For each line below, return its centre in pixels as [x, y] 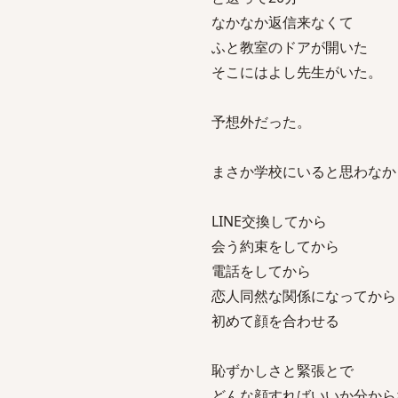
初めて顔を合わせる [275, 321]
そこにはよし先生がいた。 [297, 72]
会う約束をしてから [275, 246]
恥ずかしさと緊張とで [283, 370]
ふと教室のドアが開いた [290, 47]
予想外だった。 [261, 122]
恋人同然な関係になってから [304, 296]
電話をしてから [261, 271]
